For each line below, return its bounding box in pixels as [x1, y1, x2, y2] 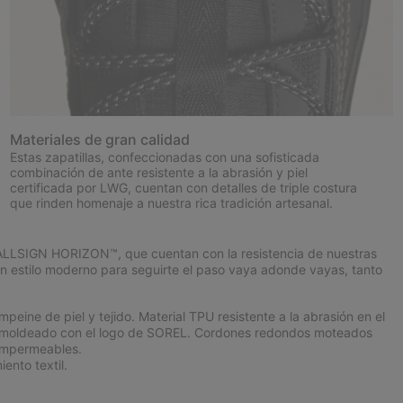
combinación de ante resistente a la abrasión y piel [9, 165, 308, 181]
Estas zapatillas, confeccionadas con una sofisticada [9, 149, 319, 166]
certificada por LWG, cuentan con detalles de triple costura [9, 180, 357, 196]
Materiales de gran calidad [9, 130, 190, 149]
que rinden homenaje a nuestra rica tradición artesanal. [9, 195, 333, 211]
